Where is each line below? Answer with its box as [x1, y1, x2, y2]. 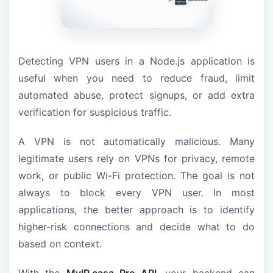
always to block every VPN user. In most [18, 186, 255, 199]
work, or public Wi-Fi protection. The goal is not [18, 169, 255, 182]
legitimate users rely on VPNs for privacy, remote [18, 152, 255, 165]
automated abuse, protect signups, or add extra [18, 89, 255, 102]
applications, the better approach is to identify [18, 204, 255, 216]
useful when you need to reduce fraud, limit [18, 72, 255, 85]
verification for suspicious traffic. [18, 106, 171, 119]
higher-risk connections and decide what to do [18, 221, 255, 233]
